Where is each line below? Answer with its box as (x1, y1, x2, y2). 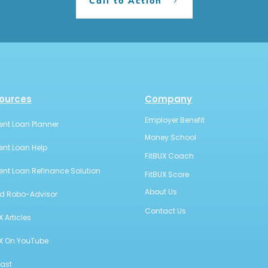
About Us (144, 187, 177, 197)
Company (144, 93, 192, 106)
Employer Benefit (144, 115, 205, 126)
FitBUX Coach (144, 151, 194, 162)
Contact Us (144, 206, 186, 217)
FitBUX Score (144, 169, 189, 180)
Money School (144, 132, 196, 143)
